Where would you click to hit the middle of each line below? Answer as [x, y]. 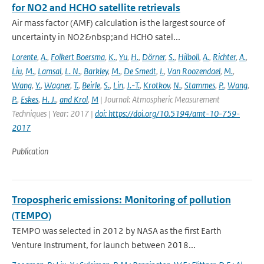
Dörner [154, 57]
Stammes [200, 85]
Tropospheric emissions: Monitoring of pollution [121, 200]
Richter [224, 57]
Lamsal [49, 71]
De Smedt [140, 71]
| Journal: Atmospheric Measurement [159, 99]
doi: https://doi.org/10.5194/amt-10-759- [167, 113]
